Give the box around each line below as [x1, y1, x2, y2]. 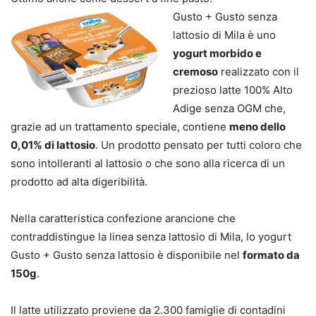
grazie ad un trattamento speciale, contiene [11, 120, 229, 134]
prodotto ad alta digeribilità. [11, 175, 147, 189]
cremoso [173, 65, 218, 79]
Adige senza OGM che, [173, 102, 286, 116]
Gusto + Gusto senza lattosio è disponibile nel [11, 248, 243, 262]
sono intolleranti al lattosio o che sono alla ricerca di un [11, 157, 285, 171]
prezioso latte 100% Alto [173, 83, 293, 97]
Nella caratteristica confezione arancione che [11, 212, 236, 226]
